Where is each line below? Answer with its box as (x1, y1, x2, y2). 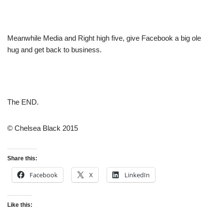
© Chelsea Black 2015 (7, 124, 78, 133)
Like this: (7, 201, 32, 209)
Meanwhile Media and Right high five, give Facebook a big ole (7, 34, 201, 43)
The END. (7, 98, 39, 107)
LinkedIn (124, 170, 150, 180)
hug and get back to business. (7, 46, 102, 54)
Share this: (7, 155, 37, 162)
